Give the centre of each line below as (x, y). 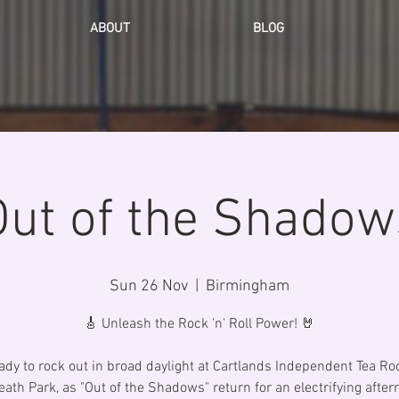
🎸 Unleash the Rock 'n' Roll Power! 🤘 (199, 324)
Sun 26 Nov (149, 286)
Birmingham (248, 286)
